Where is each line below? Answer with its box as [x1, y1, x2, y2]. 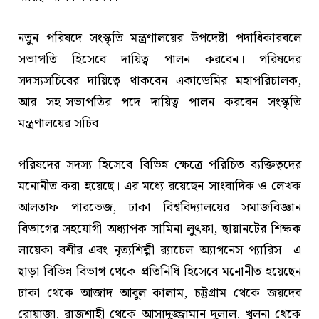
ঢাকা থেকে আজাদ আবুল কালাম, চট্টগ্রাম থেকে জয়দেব [18, 282, 301, 303]
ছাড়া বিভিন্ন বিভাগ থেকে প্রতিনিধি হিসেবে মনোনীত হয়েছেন [18, 261, 301, 282]
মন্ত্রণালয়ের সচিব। [18, 113, 104, 135]
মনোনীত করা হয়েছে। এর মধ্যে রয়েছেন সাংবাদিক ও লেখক [18, 175, 301, 197]
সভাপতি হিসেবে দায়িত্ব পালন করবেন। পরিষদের [18, 49, 301, 70]
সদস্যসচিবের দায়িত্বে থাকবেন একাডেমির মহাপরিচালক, [18, 70, 301, 92]
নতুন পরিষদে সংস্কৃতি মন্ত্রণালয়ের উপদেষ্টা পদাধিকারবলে [18, 28, 301, 49]
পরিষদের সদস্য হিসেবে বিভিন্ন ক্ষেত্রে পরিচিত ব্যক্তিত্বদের [18, 154, 301, 175]
